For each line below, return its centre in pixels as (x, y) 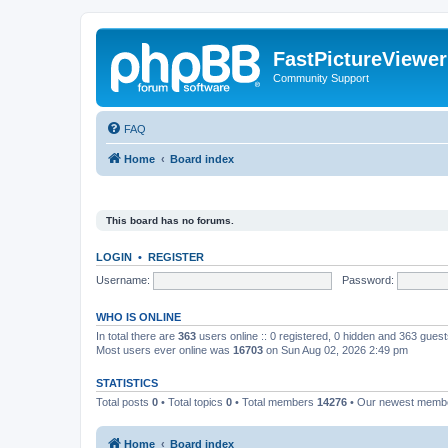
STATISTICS (127, 383)
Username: (123, 279)
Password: (367, 279)
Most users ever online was (164, 350)
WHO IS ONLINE (138, 317)
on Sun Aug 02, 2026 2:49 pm (335, 350)
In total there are (137, 336)
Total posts (124, 402)
